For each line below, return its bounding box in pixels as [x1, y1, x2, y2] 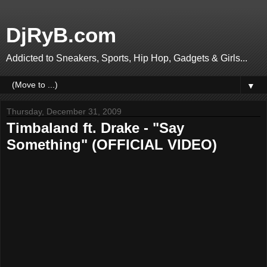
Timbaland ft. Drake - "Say [7, 120, 184, 136]
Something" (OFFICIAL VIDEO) [7, 136, 217, 153]
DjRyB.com [6, 24, 116, 46]
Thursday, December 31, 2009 [7, 107, 122, 116]
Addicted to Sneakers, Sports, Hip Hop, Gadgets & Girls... [6, 53, 247, 63]
